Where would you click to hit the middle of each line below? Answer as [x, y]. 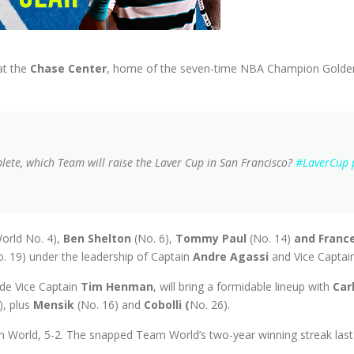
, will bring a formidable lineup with [243, 286]
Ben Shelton [97, 238]
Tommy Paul [211, 238]
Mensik [55, 305]
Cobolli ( [167, 305]
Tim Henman [117, 286]
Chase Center [68, 68]
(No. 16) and [111, 305]
